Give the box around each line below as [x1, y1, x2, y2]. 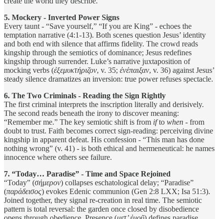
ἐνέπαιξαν [120, 66, 149, 74]
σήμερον [35, 178, 61, 187]
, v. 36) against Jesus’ [149, 66, 214, 74]
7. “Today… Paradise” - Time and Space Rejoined [4, 169, 171, 178]
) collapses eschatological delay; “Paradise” [61, 178, 194, 187]
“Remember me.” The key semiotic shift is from [4, 117, 153, 126]
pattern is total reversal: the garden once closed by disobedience [4, 204, 199, 213]
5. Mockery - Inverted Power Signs [4, 13, 119, 22]
